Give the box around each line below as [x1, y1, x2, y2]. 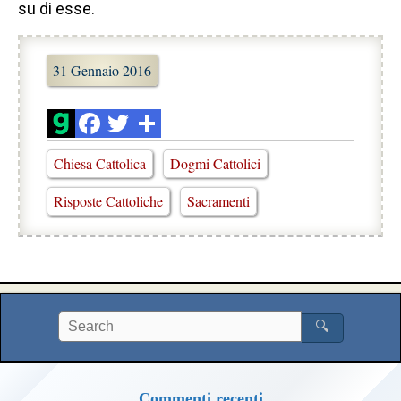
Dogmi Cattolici [170, 153, 260, 173]
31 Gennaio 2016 [53, 60, 151, 80]
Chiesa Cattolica [54, 153, 146, 173]
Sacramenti [187, 191, 250, 210]
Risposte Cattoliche [54, 191, 163, 210]
